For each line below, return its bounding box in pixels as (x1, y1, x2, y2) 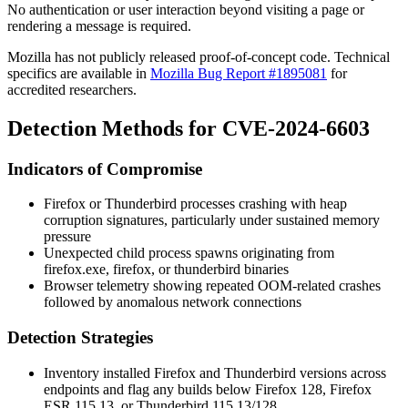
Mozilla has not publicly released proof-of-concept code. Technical (7, 48, 390, 65)
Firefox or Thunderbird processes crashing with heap (44, 196, 347, 212)
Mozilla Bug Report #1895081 (150, 65, 327, 81)
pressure (44, 229, 91, 245)
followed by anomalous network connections (44, 294, 301, 311)
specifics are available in (7, 65, 150, 81)
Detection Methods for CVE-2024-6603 (7, 116, 370, 140)
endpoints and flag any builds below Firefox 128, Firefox (44, 381, 372, 397)
